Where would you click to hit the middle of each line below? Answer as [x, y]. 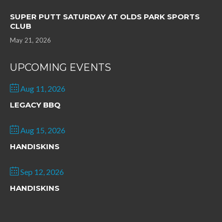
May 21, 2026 [30, 40]
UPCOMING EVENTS [60, 67]
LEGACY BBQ [35, 105]
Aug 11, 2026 [43, 88]
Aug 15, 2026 [43, 130]
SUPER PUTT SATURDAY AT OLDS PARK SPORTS [105, 17]
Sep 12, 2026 [42, 172]
